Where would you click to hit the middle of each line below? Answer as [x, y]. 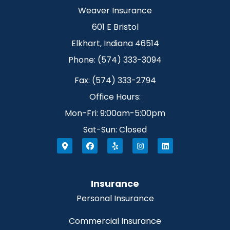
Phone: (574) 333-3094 [115, 60]
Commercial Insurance [115, 221]
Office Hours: [115, 97]
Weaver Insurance [115, 11]
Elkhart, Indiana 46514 [115, 44]
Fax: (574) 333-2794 [115, 81]
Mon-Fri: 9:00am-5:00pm [115, 113]
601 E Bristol [115, 27]
